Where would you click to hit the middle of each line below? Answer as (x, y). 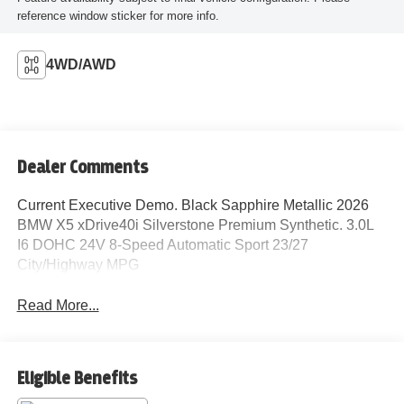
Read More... (58, 305)
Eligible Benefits (77, 379)
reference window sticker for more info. (118, 15)
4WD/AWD (81, 64)
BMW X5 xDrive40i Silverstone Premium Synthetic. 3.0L (195, 225)
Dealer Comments (82, 167)
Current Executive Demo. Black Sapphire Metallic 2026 (193, 205)
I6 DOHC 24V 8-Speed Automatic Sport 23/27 (162, 244)
